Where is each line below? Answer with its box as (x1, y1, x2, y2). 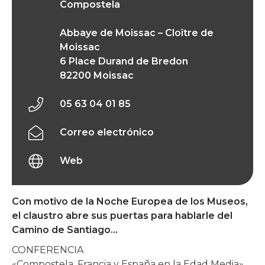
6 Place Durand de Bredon (60, 56, 189, 67)
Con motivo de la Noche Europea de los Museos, (12, 196, 248, 208)
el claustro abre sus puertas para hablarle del (12, 210, 232, 222)
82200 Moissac (60, 70, 134, 82)
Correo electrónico (60, 127, 154, 138)
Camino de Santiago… (12, 224, 118, 236)
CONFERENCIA (12, 244, 83, 256)
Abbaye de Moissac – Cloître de (60, 27, 214, 39)
